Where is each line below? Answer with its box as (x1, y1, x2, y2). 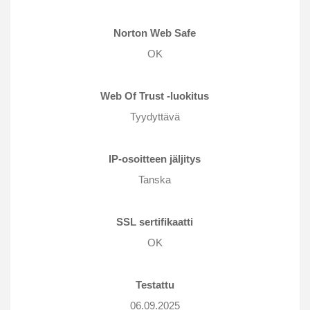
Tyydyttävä (129, 111, 180, 123)
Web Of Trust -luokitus (100, 90, 210, 102)
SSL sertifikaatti (116, 216, 194, 228)
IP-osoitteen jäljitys (109, 153, 201, 165)
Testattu (135, 279, 174, 291)
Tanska (138, 174, 172, 186)
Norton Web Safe (113, 27, 197, 39)
